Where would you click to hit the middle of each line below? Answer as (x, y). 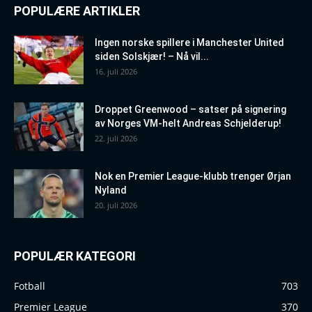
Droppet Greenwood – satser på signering (190, 110)
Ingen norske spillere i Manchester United (189, 43)
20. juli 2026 (116, 205)
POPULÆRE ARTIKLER (77, 11)
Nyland (111, 190)
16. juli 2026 (116, 72)
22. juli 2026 (116, 139)
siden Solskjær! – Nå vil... (152, 57)
